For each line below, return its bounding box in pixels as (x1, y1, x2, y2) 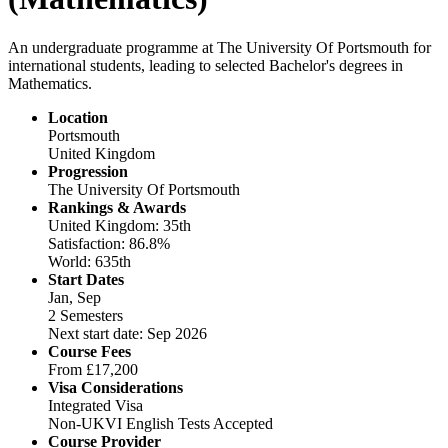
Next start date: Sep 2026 (48, 324, 207, 342)
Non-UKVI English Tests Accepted (48, 414, 273, 432)
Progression (48, 162, 128, 180)
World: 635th (48, 252, 131, 270)
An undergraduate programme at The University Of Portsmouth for (8, 38, 431, 56)
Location (48, 108, 108, 126)
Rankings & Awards (48, 198, 186, 216)
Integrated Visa (48, 396, 143, 414)
